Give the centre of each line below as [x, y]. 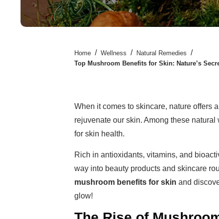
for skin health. [100, 134]
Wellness [114, 53]
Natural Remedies [162, 53]
